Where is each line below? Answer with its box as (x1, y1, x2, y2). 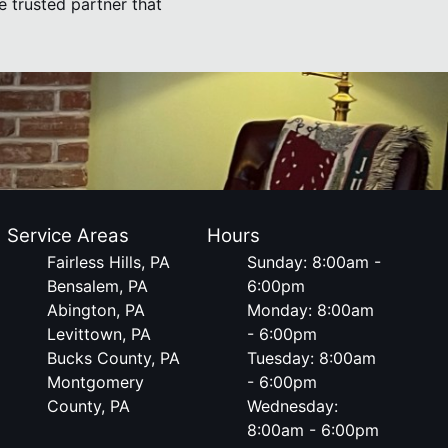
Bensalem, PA (46, 276, 148, 296)
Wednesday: (247, 396, 339, 416)
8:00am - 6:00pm (247, 420, 380, 440)
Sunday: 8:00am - (247, 252, 382, 272)
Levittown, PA (46, 324, 151, 344)
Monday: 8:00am (247, 300, 375, 320)
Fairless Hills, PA (46, 252, 170, 272)
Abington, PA (46, 300, 145, 320)
